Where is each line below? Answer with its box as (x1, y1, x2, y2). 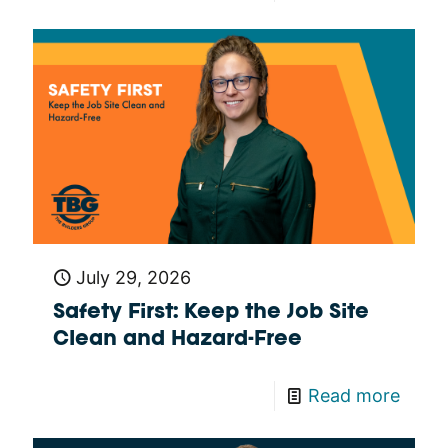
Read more (308, 385, 400, 407)
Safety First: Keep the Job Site (53, 304, 369, 323)
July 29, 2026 (76, 267, 191, 289)
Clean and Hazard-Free (53, 331, 302, 350)
